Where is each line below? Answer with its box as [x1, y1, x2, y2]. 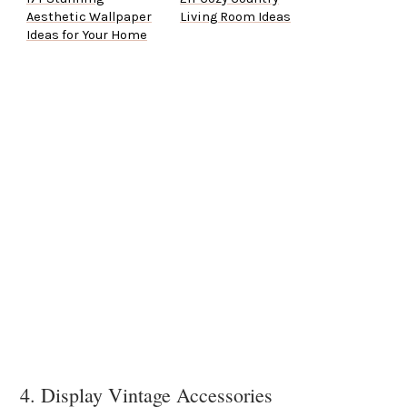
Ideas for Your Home [26, 27, 147, 44]
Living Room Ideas [180, 9, 291, 25]
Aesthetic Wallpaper [26, 9, 152, 25]
